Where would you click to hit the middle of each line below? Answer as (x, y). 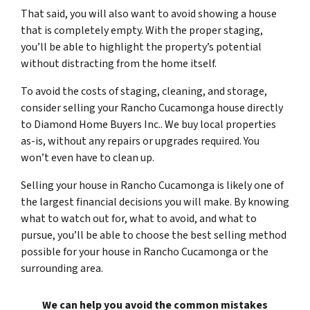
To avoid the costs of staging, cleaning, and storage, (144, 91)
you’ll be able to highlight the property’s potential (141, 47)
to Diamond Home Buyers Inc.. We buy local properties (148, 124)
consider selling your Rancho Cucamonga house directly (152, 108)
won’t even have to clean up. (88, 157)
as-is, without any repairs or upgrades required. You (140, 141)
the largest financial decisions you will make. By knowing (155, 202)
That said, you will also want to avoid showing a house (149, 13)
